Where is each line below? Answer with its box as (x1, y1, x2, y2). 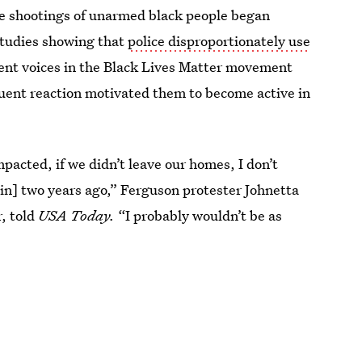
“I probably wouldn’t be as (115, 205, 283, 225)
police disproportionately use (128, 31, 311, 50)
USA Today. (38, 205, 116, 225)
